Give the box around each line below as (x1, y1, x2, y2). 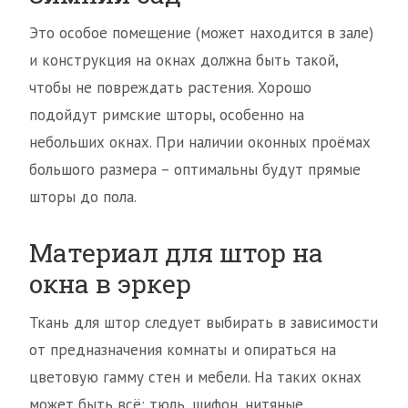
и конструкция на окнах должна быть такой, (29, 50, 338, 71)
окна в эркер (29, 267, 191, 301)
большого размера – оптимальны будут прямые (29, 159, 361, 180)
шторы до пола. (29, 187, 137, 208)
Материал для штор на (29, 236, 323, 270)
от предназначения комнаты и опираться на (29, 340, 336, 361)
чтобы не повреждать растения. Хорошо (29, 77, 311, 98)
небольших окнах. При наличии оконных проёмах (29, 132, 371, 153)
